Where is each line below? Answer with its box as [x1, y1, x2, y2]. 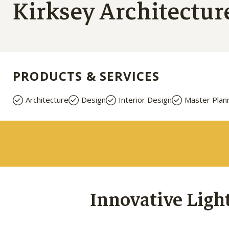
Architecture [26, 95, 68, 105]
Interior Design [119, 95, 172, 105]
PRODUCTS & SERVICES [13, 67, 159, 84]
